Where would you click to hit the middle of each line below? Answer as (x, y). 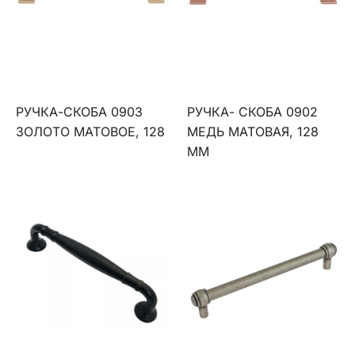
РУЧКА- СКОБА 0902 (253, 112)
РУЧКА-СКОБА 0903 (79, 112)
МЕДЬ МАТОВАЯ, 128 (253, 132)
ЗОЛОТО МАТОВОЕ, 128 (90, 132)
